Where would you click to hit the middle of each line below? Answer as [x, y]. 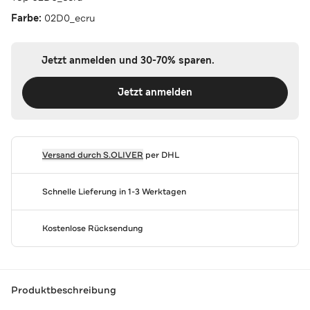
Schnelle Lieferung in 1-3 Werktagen [114, 191]
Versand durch [72, 155]
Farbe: [28, 18]
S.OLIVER [123, 155]
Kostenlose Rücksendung [92, 228]
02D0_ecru [70, 18]
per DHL [161, 155]
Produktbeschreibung [64, 290]
